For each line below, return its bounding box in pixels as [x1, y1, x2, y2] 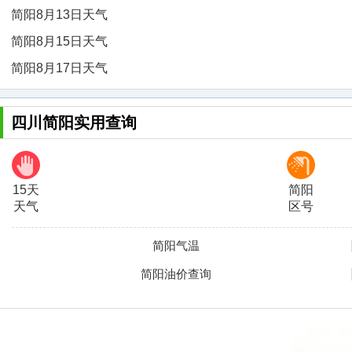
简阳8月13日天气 [11, 8, 108, 21]
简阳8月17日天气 [11, 61, 108, 75]
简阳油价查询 [140, 267, 211, 280]
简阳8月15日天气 [11, 35, 108, 48]
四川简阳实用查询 [11, 114, 137, 131]
